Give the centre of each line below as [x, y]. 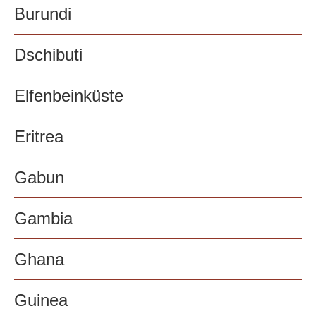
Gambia [43, 219]
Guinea [41, 300]
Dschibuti [48, 55]
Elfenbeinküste [69, 96]
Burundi [43, 14]
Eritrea [39, 137]
